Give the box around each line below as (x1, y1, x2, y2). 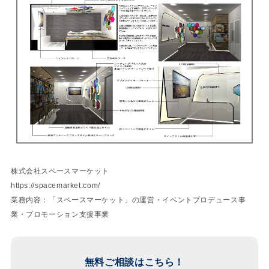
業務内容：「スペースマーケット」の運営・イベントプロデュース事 (10, 196, 246, 205)
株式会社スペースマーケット (10, 167, 109, 176)
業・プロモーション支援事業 (10, 210, 109, 219)
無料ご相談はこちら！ (84, 257, 185, 268)
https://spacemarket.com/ (10, 181, 100, 190)
